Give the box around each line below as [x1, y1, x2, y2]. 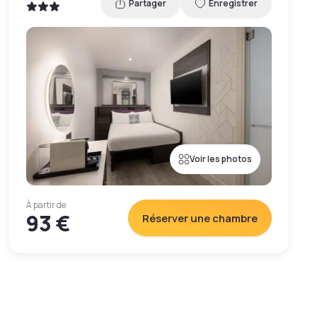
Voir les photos [189, 153, 252, 165]
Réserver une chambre [142, 210, 258, 226]
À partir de [26, 199, 67, 211]
